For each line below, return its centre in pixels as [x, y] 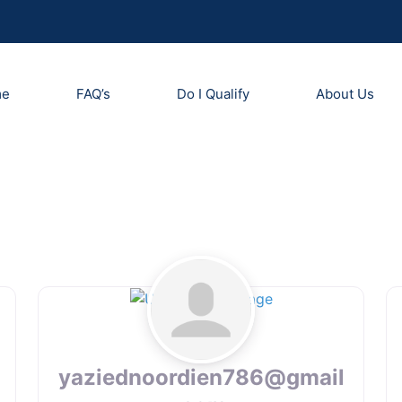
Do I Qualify [213, 94]
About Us [345, 94]
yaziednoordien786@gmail [201, 378]
